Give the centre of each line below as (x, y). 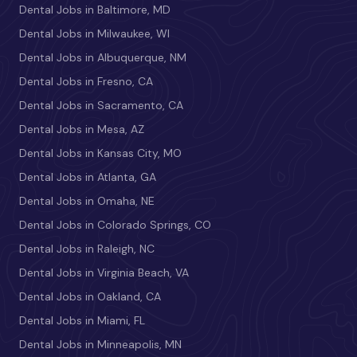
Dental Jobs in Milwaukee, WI (94, 33)
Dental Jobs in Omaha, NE (87, 200)
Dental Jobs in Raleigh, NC (87, 248)
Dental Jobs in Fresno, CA (86, 81)
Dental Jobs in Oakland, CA (90, 296)
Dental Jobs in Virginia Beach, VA (104, 272)
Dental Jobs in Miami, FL (82, 320)
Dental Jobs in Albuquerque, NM (103, 57)
